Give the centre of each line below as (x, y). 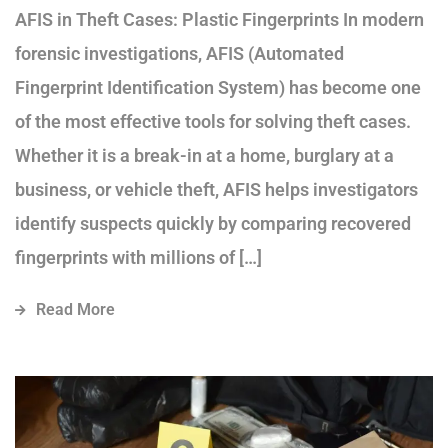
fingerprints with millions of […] (138, 258)
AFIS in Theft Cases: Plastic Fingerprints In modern (219, 20)
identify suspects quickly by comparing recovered (213, 224)
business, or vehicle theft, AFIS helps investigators (216, 190)
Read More (75, 310)
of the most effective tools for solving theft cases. (213, 122)
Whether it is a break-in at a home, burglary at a (204, 156)
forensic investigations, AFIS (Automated (179, 54)
